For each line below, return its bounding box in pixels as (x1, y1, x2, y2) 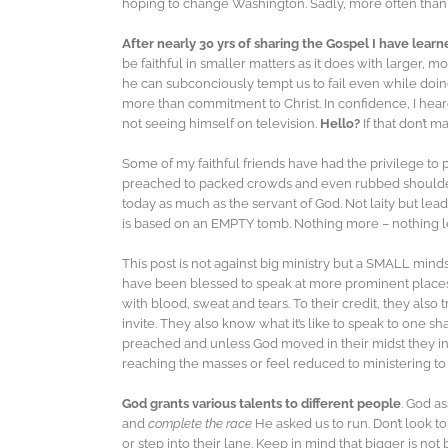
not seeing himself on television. (122, 116, 320, 132)
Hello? (320, 116, 360, 132)
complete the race (148, 416, 255, 432)
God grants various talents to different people (122, 396, 401, 412)
